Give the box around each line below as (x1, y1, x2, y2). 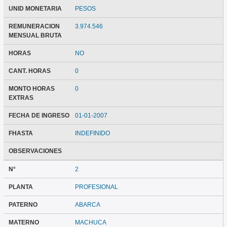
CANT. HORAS (8, 67, 51, 75)
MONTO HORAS (8, 85, 55, 93)
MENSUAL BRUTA (8, 32, 62, 40)
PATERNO (8, 201, 37, 209)
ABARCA (75, 201, 101, 209)
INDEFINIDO (75, 130, 110, 137)
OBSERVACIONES (8, 147, 62, 155)
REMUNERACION (8, 23, 60, 30)
